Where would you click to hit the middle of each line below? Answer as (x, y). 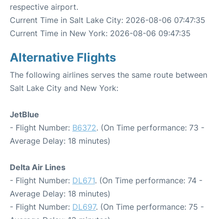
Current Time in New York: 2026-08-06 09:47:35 (100, 33)
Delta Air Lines (38, 167)
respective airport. (44, 7)
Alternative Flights (63, 57)
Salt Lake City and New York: (64, 88)
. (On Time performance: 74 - (149, 180)
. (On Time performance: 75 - (150, 207)
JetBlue (24, 114)
